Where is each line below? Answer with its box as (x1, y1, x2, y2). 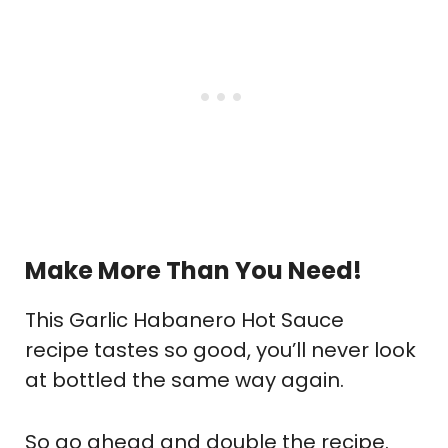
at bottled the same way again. (25, 365, 344, 394)
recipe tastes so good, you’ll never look (25, 335, 416, 364)
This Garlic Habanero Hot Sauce (25, 305, 344, 334)
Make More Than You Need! (25, 253, 362, 287)
